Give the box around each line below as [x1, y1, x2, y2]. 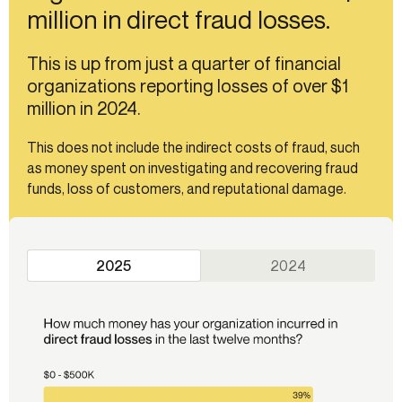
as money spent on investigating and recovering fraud [27, 159, 358, 178]
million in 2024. [27, 97, 140, 120]
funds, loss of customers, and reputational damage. [27, 179, 346, 198]
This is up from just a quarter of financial [27, 52, 341, 75]
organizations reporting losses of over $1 [27, 74, 348, 98]
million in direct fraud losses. [27, 4, 330, 35]
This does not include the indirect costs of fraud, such [27, 138, 360, 157]
